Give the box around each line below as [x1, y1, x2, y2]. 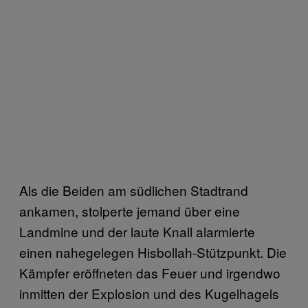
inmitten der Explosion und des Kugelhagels [19, 283, 279, 302]
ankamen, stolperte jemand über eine [19, 201, 240, 220]
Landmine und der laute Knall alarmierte [19, 221, 255, 241]
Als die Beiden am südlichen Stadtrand [19, 180, 248, 199]
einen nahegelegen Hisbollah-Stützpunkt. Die [19, 242, 287, 261]
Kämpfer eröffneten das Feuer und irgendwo [19, 263, 280, 282]
